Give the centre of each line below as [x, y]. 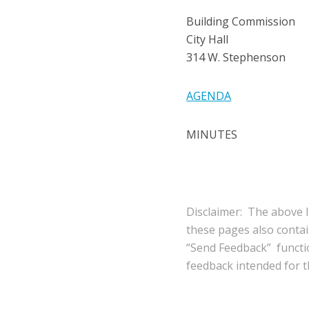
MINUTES [212, 135]
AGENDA [209, 96]
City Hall [208, 40]
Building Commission [241, 22]
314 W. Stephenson [236, 58]
